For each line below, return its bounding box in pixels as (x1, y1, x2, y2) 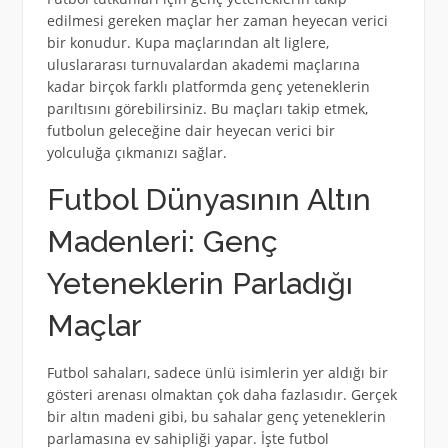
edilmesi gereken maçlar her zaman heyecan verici (46, 11, 388, 31)
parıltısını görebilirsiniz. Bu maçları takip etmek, (46, 99, 368, 119)
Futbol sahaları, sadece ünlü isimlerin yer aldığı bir (46, 363, 388, 383)
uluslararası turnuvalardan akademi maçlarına (46, 55, 360, 75)
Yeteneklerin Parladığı (46, 266, 353, 302)
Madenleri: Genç (46, 224, 278, 260)
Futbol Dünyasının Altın (46, 182, 371, 218)
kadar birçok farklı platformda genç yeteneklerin (46, 77, 370, 97)
